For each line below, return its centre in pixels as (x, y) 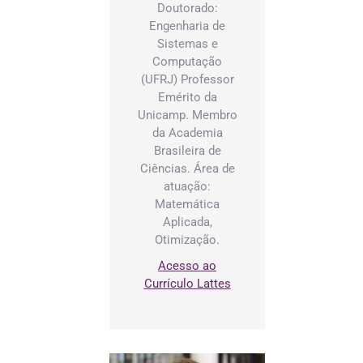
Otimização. (187, 239)
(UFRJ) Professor (187, 79)
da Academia (187, 132)
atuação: (187, 186)
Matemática (187, 204)
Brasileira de (187, 150)
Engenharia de (187, 26)
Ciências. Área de (187, 168)
